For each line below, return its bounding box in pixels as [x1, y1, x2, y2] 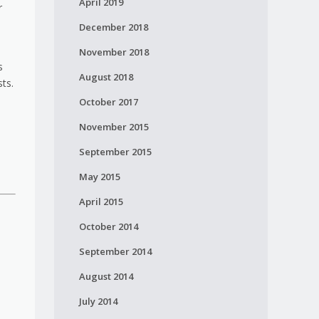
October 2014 [78, 220, 138, 233]
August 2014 [78, 270, 133, 283]
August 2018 [78, 70, 133, 83]
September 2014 [78, 245, 152, 258]
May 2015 [78, 170, 120, 183]
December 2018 [78, 21, 148, 33]
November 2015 [78, 120, 149, 133]
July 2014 [78, 295, 117, 308]
